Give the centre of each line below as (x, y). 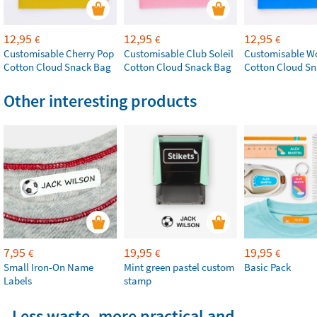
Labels (18, 281)
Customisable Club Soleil (179, 53)
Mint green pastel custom (179, 267)
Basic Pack (267, 267)
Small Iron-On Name (48, 267)
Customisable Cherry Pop (59, 53)
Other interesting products (100, 101)
